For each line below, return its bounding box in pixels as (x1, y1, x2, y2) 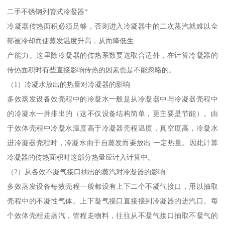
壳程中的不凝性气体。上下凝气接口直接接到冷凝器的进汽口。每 (7, 196, 218, 205)
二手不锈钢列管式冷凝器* (7, 7, 88, 16)
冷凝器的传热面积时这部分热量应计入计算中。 (7, 153, 155, 161)
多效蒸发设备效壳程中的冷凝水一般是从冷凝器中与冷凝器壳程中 (7, 94, 218, 103)
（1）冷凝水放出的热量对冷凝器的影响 (7, 80, 131, 88)
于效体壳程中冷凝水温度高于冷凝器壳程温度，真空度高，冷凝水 (7, 124, 218, 132)
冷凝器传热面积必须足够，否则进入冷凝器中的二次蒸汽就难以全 (7, 22, 218, 30)
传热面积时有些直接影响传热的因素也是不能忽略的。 (7, 65, 176, 74)
